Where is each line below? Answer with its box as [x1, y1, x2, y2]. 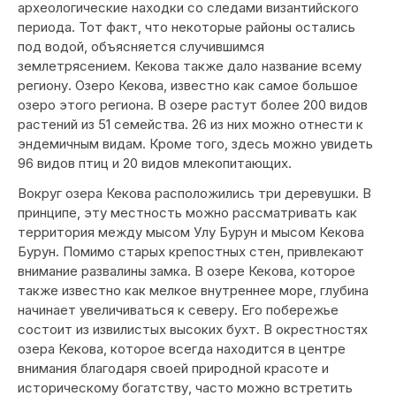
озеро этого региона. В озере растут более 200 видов [18, 96, 368, 113]
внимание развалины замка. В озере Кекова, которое [18, 263, 355, 279]
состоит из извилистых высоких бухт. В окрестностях [18, 321, 368, 338]
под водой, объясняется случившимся [18, 38, 264, 55]
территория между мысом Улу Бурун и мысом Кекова [18, 224, 364, 240]
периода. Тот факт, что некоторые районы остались [18, 19, 355, 35]
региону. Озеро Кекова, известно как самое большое [18, 77, 358, 94]
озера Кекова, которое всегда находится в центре [18, 340, 346, 357]
